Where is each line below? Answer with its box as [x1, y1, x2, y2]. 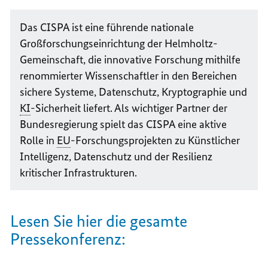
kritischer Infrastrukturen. [20, 165, 138, 179]
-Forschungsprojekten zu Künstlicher [71, 133, 240, 147]
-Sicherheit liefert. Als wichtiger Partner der [31, 100, 228, 115]
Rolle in [20, 133, 57, 147]
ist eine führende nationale [69, 20, 194, 34]
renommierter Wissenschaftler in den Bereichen [20, 68, 237, 83]
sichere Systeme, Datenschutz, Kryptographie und [20, 84, 248, 99]
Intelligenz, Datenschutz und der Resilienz [20, 149, 213, 163]
